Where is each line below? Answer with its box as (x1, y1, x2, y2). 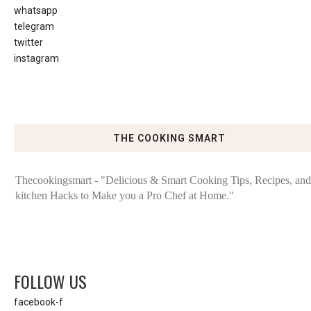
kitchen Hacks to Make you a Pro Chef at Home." (15, 190, 234, 202)
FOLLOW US (14, 269, 87, 294)
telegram (14, 20, 54, 32)
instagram (14, 52, 59, 64)
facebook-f (14, 296, 63, 308)
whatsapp (14, 4, 58, 16)
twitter (14, 36, 43, 48)
